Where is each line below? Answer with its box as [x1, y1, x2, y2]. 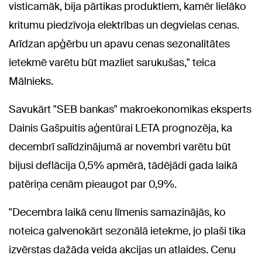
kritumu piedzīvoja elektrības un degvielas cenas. [9, 18, 239, 32]
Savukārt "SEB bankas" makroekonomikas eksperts [9, 102, 251, 116]
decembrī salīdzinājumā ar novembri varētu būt [9, 139, 231, 154]
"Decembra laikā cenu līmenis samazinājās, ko [9, 205, 226, 219]
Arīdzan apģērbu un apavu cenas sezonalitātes [9, 36, 230, 51]
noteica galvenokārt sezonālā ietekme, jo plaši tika [9, 223, 246, 238]
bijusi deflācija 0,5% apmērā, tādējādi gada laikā [9, 158, 237, 173]
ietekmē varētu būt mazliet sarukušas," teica [9, 55, 216, 70]
